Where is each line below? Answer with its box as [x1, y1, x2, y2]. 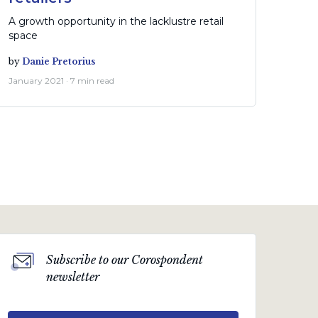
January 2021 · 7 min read [8, 75, 114, 86]
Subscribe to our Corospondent [45, 253, 203, 268]
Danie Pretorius [21, 55, 95, 67]
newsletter [45, 270, 99, 285]
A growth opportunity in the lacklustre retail [8, 14, 224, 28]
